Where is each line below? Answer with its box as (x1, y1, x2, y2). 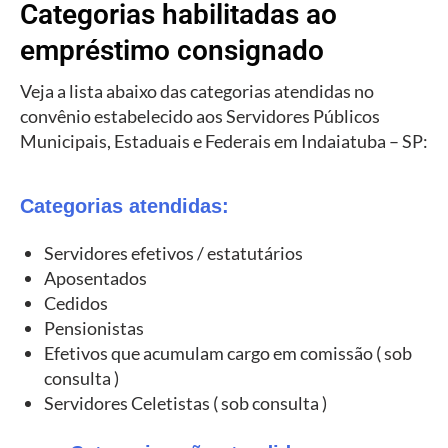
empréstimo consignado (20, 34, 324, 68)
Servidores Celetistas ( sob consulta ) (44, 391, 327, 414)
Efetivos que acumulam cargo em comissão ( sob (44, 341, 412, 364)
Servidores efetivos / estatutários (44, 241, 303, 264)
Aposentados (44, 266, 147, 289)
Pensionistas (44, 316, 144, 339)
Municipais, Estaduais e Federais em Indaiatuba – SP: (20, 130, 428, 153)
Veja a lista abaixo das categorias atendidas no (20, 80, 374, 103)
